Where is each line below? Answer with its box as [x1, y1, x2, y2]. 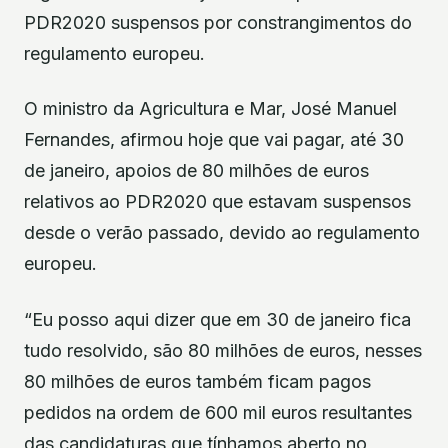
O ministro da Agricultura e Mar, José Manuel [24, 98, 397, 120]
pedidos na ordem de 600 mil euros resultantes [24, 401, 412, 423]
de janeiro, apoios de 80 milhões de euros [24, 160, 369, 182]
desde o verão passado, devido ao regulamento [24, 222, 420, 244]
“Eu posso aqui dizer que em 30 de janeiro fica [24, 308, 411, 330]
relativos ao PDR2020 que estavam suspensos [24, 191, 411, 213]
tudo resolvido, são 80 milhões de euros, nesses [24, 339, 422, 361]
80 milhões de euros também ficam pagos [24, 370, 371, 392]
